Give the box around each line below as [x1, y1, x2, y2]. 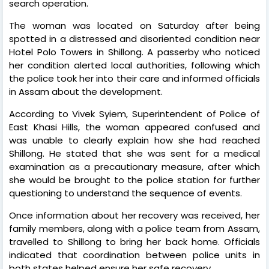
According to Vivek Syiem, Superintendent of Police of [9, 107, 260, 120]
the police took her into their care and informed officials [9, 71, 260, 85]
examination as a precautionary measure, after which [9, 160, 260, 173]
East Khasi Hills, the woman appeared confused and [9, 120, 260, 133]
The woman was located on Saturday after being [9, 19, 260, 32]
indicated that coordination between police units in [9, 248, 260, 261]
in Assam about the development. [9, 85, 163, 98]
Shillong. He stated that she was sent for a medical [9, 147, 260, 160]
